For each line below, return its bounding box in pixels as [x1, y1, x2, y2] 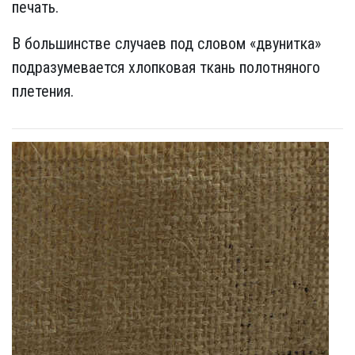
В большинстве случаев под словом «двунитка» [12, 34, 321, 53]
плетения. [12, 82, 74, 101]
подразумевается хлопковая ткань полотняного [12, 58, 320, 77]
